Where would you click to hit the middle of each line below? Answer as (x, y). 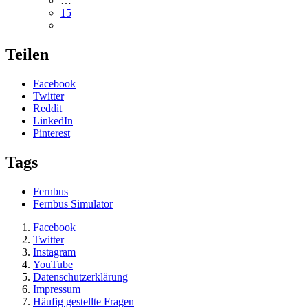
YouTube (53, 265)
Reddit (47, 109)
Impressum (57, 289)
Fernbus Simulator (73, 204)
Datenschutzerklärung (80, 277)
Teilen (27, 55)
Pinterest (52, 133)
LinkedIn (53, 121)
